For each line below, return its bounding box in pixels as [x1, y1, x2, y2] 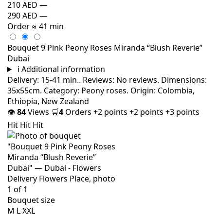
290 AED [7, 10, 37, 21]
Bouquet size [7, 194, 55, 205]
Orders [65, 106, 91, 117]
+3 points [165, 106, 200, 117]
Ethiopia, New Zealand [7, 95, 89, 107]
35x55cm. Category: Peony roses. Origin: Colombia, [7, 85, 195, 96]
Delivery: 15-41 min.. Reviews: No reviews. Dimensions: [7, 74, 207, 85]
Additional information [21, 63, 105, 74]
